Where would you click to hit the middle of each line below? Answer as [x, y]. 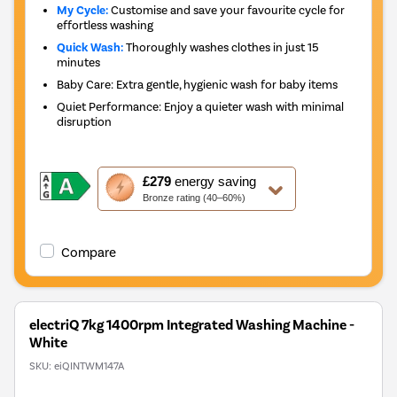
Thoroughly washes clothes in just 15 [222, 47]
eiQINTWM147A [89, 366]
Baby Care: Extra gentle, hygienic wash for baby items [198, 84]
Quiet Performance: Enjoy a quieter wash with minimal [201, 106]
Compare [89, 252]
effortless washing [105, 24]
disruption [85, 121]
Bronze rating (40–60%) [194, 197]
